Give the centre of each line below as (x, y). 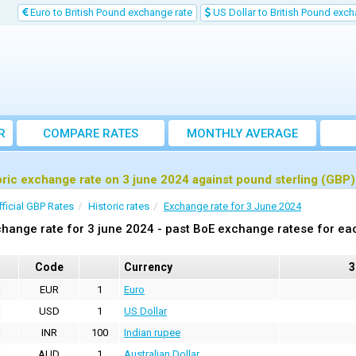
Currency (148, 267)
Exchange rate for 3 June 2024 (232, 206)
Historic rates (119, 206)
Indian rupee (152, 333)
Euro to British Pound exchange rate (110, 12)
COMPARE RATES (91, 133)
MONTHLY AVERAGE (242, 133)
